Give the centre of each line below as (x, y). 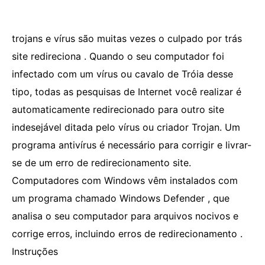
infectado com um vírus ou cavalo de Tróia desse (122, 74)
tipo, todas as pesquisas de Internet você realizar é (127, 92)
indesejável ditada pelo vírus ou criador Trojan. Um (126, 127)
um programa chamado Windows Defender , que (121, 198)
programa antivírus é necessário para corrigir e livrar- (132, 145)
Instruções (35, 251)
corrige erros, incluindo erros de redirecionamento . (127, 234)
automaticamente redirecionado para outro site (118, 109)
